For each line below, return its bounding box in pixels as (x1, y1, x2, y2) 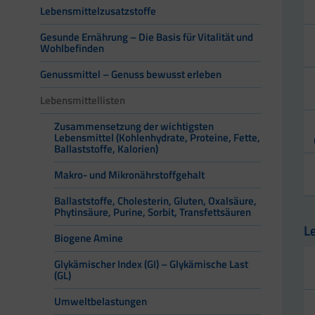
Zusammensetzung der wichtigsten (54, 118, 214, 135)
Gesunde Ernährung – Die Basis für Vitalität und (40, 29, 253, 46)
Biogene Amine (54, 230, 123, 247)
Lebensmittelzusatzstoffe (40, 3, 156, 20)
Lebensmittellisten (40, 92, 125, 109)
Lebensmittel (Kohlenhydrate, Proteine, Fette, (54, 129, 260, 146)
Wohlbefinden (40, 40, 104, 57)
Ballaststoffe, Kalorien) (54, 141, 158, 157)
